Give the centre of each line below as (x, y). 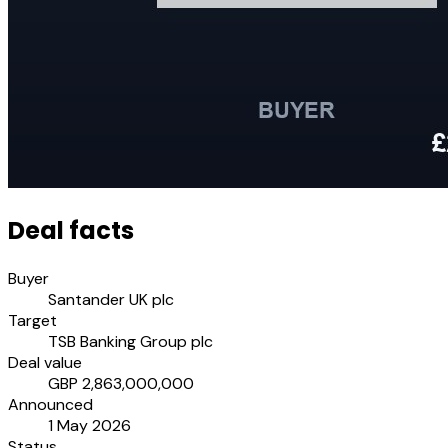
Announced (50, 404)
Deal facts (71, 230)
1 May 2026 (89, 425)
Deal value (45, 362)
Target (32, 320)
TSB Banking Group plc (130, 341)
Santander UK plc (111, 299)
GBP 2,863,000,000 (121, 383)
